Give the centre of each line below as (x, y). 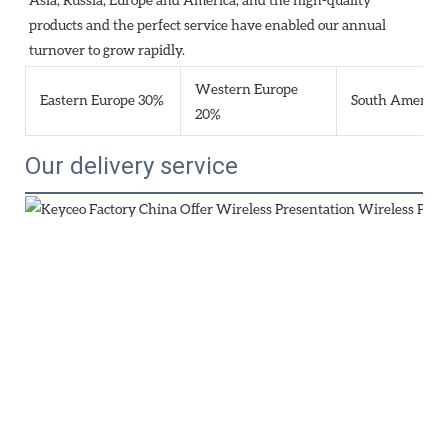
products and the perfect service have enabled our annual (207, 25)
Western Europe (246, 89)
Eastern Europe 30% (102, 100)
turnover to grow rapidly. (107, 50)
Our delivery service (131, 166)
